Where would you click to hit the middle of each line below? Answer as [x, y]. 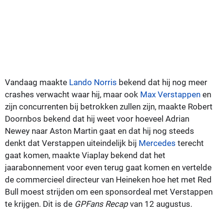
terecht [190, 143]
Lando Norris [93, 82]
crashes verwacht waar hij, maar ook [73, 94]
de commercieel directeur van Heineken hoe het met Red [108, 179]
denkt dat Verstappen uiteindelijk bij [72, 143]
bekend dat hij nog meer [162, 82]
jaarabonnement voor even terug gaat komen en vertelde [108, 167]
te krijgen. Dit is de [40, 204]
